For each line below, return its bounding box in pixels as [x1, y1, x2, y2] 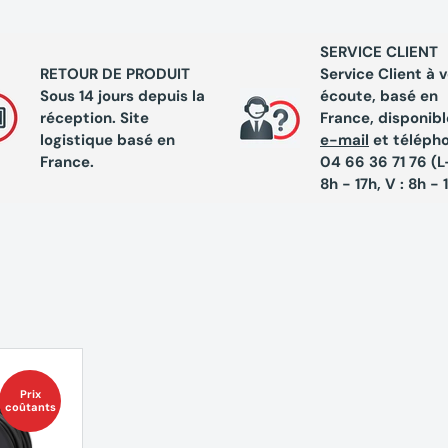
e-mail [320, 129, 369, 150]
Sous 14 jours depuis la [40, 85, 205, 106]
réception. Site [40, 107, 149, 128]
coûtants [4, 399, 56, 414]
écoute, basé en [320, 85, 438, 106]
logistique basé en [40, 129, 175, 150]
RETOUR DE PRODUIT [40, 63, 190, 84]
